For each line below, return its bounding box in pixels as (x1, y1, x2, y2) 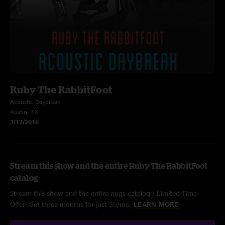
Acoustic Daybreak (10, 98, 60, 105)
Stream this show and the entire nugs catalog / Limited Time (10, 189, 197, 197)
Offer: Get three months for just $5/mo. (10, 200, 134, 208)
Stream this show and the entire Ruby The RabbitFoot (10, 161, 208, 170)
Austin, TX (10, 108, 39, 115)
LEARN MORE (134, 200, 179, 208)
